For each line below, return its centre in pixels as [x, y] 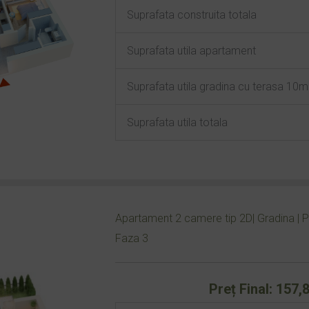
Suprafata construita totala [191, 15]
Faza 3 [131, 238]
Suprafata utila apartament [191, 51]
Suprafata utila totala [177, 122]
